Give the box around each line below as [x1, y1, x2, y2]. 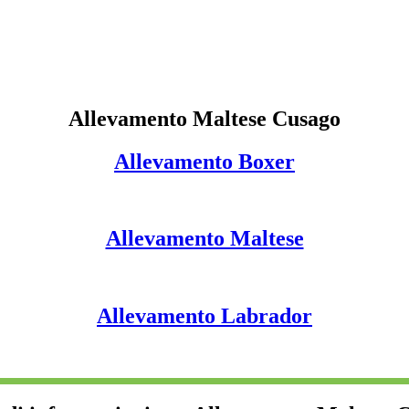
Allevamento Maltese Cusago [68, 106, 341, 131]
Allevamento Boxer [114, 149, 295, 173]
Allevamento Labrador [97, 304, 312, 329]
